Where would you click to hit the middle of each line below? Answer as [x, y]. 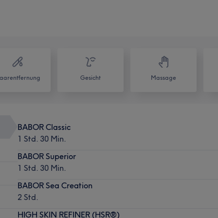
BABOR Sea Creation [55, 185]
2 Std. [28, 197]
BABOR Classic [44, 127]
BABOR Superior [46, 156]
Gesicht [91, 77]
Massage [163, 77]
